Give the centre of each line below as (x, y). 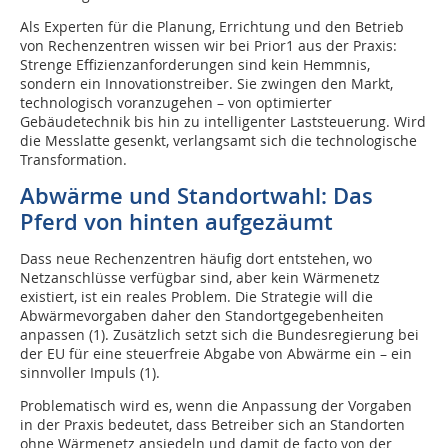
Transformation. (73, 159)
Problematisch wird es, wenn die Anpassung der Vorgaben (216, 405)
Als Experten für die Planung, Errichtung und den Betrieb (212, 26)
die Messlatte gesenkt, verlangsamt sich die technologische (218, 140)
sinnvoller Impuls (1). (90, 372)
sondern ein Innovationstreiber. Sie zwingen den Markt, (206, 83)
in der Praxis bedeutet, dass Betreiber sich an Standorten (212, 424)
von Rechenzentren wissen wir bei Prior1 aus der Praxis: (208, 45)
